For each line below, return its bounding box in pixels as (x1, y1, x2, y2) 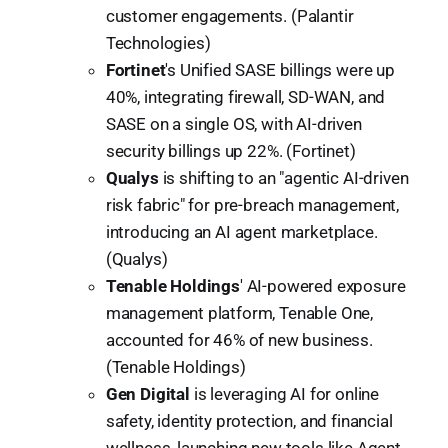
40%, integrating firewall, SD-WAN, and (105, 86, 386, 107)
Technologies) (105, 32, 211, 53)
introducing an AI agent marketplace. (105, 221, 378, 242)
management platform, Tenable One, (105, 302, 374, 323)
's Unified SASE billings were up (165, 59, 395, 80)
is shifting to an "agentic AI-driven (158, 167, 409, 188)
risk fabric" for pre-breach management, (105, 194, 400, 215)
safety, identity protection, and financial (105, 410, 393, 431)
